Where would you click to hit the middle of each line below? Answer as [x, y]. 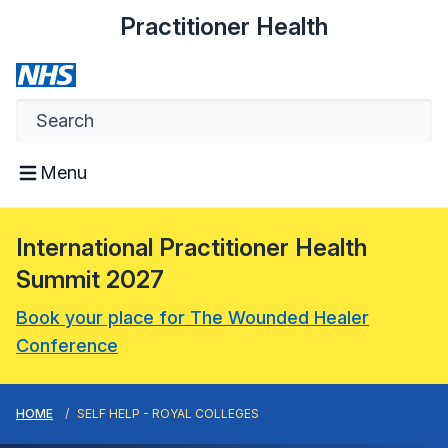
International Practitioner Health [191, 247]
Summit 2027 [90, 279]
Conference [67, 345]
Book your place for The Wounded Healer [192, 317]
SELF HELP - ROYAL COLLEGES [168, 413]
